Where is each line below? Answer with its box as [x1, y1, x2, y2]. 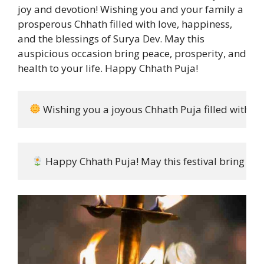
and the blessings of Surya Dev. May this [18, 32, 204, 46]
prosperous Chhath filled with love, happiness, [18, 17, 232, 31]
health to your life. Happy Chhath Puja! [18, 61, 198, 75]
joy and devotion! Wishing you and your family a [18, 2, 243, 16]
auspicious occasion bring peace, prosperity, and [18, 47, 246, 61]
